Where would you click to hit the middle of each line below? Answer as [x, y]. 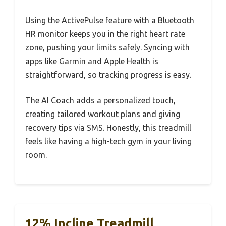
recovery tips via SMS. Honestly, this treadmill [108, 127]
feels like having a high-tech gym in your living [108, 141]
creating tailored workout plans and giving [103, 114]
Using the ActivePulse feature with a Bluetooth [110, 20]
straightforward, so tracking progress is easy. [108, 74]
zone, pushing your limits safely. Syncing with [107, 47]
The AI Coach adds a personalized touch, [100, 100]
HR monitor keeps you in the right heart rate [105, 34]
